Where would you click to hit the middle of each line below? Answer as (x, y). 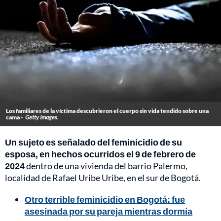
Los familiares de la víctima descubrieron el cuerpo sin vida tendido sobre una (107, 111)
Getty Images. (42, 117)
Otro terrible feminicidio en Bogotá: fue (105, 200)
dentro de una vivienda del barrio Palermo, (107, 166)
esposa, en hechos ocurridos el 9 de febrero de (100, 154)
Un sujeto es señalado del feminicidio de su (93, 142)
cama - (14, 117)
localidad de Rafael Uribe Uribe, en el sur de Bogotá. (103, 178)
